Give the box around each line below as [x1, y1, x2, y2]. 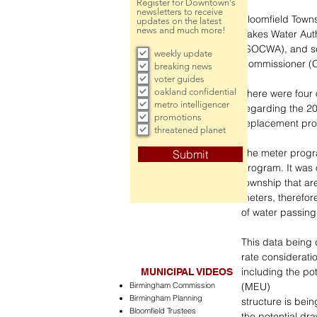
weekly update [154, 47, 212, 59]
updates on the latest [137, 16, 221, 26]
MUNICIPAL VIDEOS [141, 266, 233, 277]
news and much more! [137, 25, 226, 35]
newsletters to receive [137, 6, 223, 17]
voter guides [154, 73, 204, 84]
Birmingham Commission [129, 280, 215, 290]
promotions [154, 111, 202, 122]
